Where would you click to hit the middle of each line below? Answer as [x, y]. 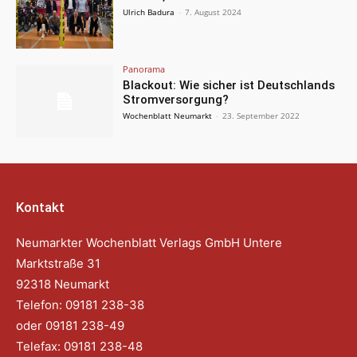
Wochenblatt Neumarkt [168, 115]
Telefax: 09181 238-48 [79, 346]
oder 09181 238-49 [72, 325]
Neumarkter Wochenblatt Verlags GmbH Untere [149, 242]
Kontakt [40, 207]
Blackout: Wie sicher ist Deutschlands [229, 85]
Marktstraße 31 [58, 263]
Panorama [144, 69]
